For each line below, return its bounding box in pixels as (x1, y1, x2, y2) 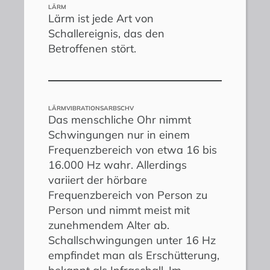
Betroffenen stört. (48, 41, 136, 55)
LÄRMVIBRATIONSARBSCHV (48, 104, 134, 112)
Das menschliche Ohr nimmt (48, 112, 191, 127)
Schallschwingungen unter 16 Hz (48, 233, 216, 247)
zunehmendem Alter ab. (48, 218, 169, 232)
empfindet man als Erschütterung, (48, 248, 219, 262)
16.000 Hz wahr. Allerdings (48, 157, 187, 172)
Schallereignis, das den (48, 26, 165, 40)
